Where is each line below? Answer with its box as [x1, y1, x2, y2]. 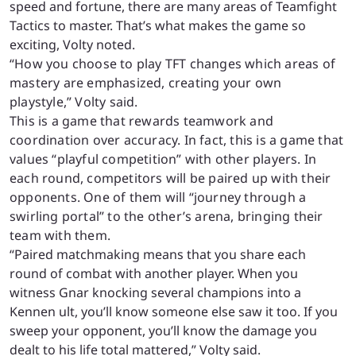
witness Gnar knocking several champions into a [10, 284, 301, 302]
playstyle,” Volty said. [10, 93, 138, 111]
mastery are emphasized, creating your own [10, 74, 282, 92]
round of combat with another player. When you [10, 265, 298, 283]
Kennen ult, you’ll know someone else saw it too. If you [10, 303, 338, 321]
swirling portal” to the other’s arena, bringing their [10, 207, 323, 226]
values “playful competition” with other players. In [10, 150, 317, 168]
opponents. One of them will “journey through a [10, 188, 307, 207]
